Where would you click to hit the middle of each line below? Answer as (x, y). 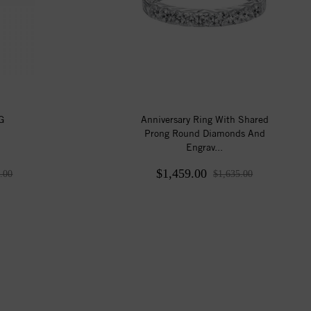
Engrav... (205, 147)
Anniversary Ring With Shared (204, 119)
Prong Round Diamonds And (204, 133)
